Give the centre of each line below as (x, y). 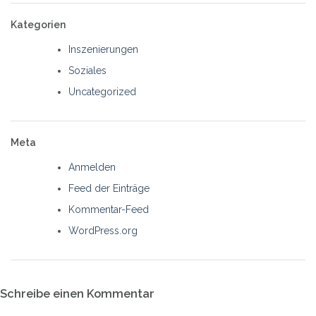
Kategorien (38, 24)
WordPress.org (103, 230)
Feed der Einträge (109, 188)
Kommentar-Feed (109, 209)
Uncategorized (102, 91)
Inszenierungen (103, 49)
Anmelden (92, 167)
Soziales (87, 70)
